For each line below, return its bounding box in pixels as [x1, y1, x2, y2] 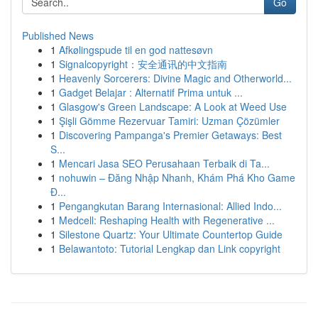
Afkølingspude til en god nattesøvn [59, 43, 213, 57]
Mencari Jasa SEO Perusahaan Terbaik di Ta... [59, 156, 270, 170]
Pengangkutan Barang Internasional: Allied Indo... [59, 199, 282, 213]
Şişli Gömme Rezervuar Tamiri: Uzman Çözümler [59, 114, 280, 128]
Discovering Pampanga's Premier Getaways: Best [59, 128, 282, 142]
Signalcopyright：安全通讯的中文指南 [59, 57, 227, 71]
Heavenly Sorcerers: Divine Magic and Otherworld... [59, 71, 292, 85]
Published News [22, 28, 94, 43]
